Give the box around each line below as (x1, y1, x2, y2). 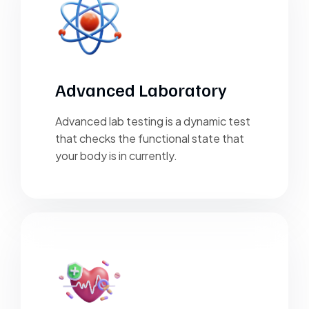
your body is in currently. (55, 148, 177, 163)
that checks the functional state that (55, 130, 244, 146)
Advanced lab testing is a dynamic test (55, 113, 250, 128)
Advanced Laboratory (55, 77, 227, 101)
